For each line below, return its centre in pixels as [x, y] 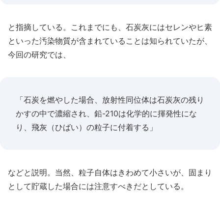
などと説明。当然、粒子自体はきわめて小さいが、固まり [110, 172]
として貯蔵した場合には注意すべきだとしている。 [98, 186]
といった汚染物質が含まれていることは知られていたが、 [110, 41]
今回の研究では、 [39, 55]
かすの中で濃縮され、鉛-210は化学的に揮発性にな [106, 113]
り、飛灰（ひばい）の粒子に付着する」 [86, 127]
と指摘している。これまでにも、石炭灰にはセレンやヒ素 [110, 27]
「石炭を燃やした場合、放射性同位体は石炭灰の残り [110, 100]
